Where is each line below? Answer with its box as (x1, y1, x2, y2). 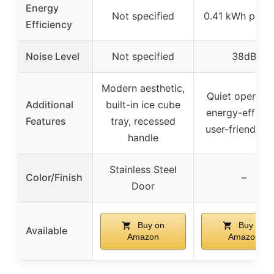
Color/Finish (26, 171, 83, 183)
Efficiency (26, 18, 72, 31)
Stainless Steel (109, 163, 177, 176)
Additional (26, 98, 73, 111)
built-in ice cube (106, 98, 180, 111)
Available (26, 224, 67, 237)
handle (128, 131, 158, 144)
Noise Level (26, 50, 80, 62)
